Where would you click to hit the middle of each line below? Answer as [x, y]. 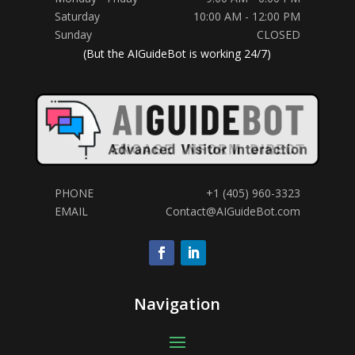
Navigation [177, 304]
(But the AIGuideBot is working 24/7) [177, 54]
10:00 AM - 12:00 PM [247, 17]
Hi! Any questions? [202, 202]
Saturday [77, 17]
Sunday [73, 35]
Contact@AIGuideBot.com [233, 211]
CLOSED [279, 35]
